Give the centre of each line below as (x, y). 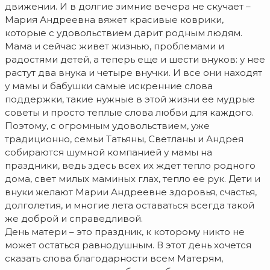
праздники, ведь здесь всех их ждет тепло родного (130, 166)
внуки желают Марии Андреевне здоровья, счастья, (131, 192)
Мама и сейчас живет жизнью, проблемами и (115, 46)
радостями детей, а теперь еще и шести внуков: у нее (135, 60)
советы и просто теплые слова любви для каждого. (129, 113)
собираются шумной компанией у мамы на (108, 152)
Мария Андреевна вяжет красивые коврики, (114, 20)
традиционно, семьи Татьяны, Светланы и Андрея (124, 139)
